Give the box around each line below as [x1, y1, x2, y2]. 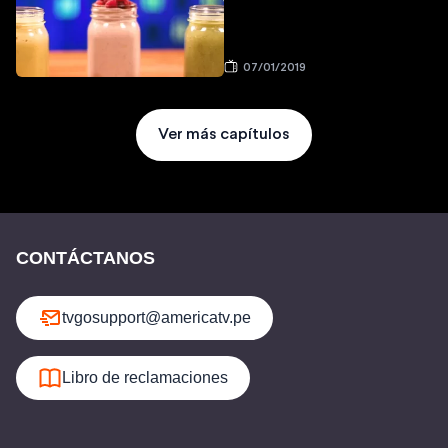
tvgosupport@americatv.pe [62, 309, 251, 327]
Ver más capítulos [158, 127, 290, 143]
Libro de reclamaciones [62, 369, 228, 387]
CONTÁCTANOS [16, 248, 155, 269]
